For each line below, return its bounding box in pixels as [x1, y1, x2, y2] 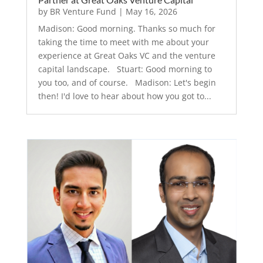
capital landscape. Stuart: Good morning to [38, 63, 212, 75]
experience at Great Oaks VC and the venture [38, 49, 215, 61]
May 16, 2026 [125, 5, 177, 17]
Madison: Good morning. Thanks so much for [38, 22, 215, 34]
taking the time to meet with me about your [38, 36, 209, 48]
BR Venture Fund [49, 5, 116, 17]
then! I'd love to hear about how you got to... [38, 90, 211, 102]
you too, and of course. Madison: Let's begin [38, 76, 216, 88]
